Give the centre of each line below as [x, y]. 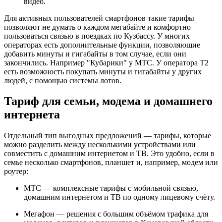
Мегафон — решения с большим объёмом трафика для [116, 214]
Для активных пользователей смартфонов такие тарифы [99, 18]
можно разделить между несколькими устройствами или [100, 145]
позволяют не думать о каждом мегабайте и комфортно [97, 27]
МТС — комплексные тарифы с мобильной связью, [111, 188]
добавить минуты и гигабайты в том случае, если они [95, 54]
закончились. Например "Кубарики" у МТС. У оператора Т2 [106, 62]
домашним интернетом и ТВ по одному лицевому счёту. [119, 197]
